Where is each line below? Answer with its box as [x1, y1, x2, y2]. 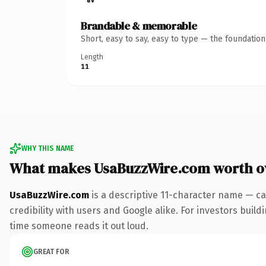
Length [81, 52, 103, 61]
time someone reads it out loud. [9, 220, 148, 232]
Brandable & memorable [81, 18, 197, 33]
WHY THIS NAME [21, 144, 74, 153]
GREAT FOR [33, 247, 69, 256]
